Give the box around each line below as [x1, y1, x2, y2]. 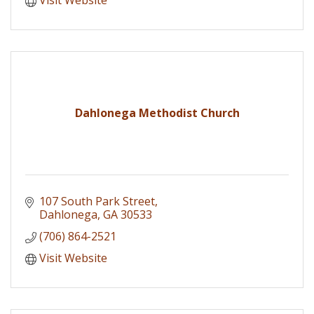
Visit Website [39, 250, 107, 266]
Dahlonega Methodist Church [74, 104, 240, 121]
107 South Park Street [39, 193, 155, 209]
